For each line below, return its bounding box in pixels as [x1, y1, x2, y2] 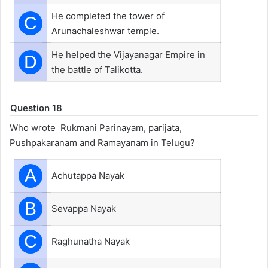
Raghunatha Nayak [51, 236, 130, 247]
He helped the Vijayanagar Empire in [51, 48, 205, 60]
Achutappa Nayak [51, 170, 124, 181]
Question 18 [10, 102, 62, 114]
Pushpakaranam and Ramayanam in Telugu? [10, 137, 195, 148]
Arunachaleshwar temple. [51, 25, 159, 36]
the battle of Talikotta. [51, 63, 143, 75]
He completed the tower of [51, 10, 165, 22]
